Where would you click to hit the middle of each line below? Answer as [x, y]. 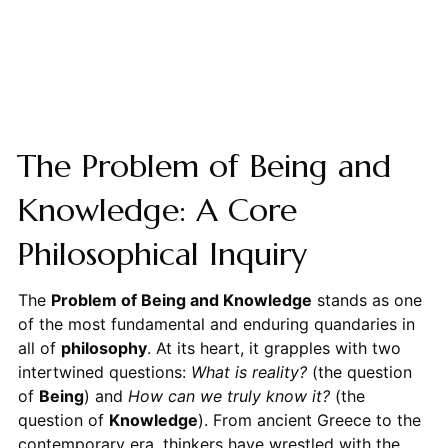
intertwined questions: [104, 372]
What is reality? [248, 372]
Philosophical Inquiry [161, 254]
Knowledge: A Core [156, 210]
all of [39, 348]
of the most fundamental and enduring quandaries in [216, 324]
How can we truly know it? [228, 396]
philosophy [103, 348]
